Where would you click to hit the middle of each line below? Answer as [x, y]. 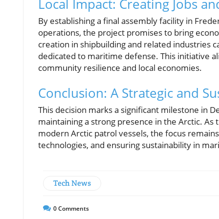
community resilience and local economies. [120, 67]
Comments [73, 208]
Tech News [72, 183]
